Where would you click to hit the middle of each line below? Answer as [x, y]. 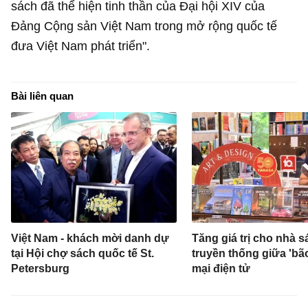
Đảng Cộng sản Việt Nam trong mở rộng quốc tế [144, 26]
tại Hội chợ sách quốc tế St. [83, 253]
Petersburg [41, 268]
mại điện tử [221, 268]
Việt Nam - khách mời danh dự [90, 238]
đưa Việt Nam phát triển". [81, 46]
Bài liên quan [43, 96]
